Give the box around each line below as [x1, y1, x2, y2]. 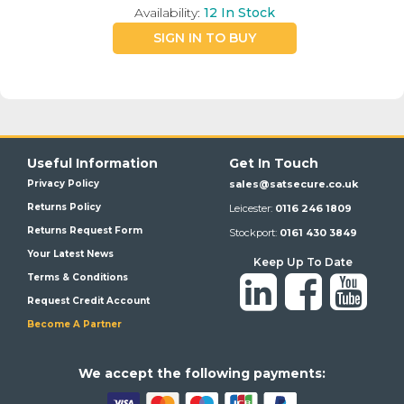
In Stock [221, 5, 276, 22]
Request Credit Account [27, 295, 150, 308]
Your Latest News [27, 248, 114, 261]
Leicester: [229, 202, 275, 216]
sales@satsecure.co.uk [229, 178, 358, 191]
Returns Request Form [27, 225, 142, 237]
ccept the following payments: [113, 365, 326, 382]
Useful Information [27, 155, 158, 172]
